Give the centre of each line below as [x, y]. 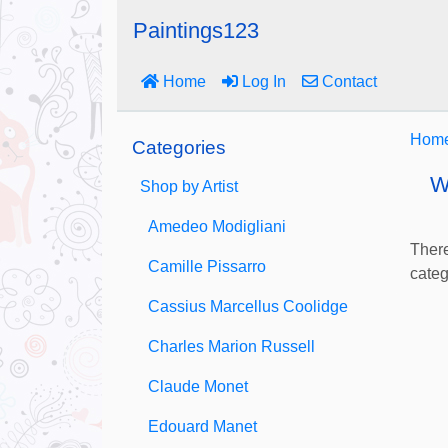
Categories [179, 147]
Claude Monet [198, 386]
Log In [262, 81]
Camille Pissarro [207, 266]
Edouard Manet [202, 426]
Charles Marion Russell [231, 346]
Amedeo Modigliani [217, 226]
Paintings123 [196, 30]
